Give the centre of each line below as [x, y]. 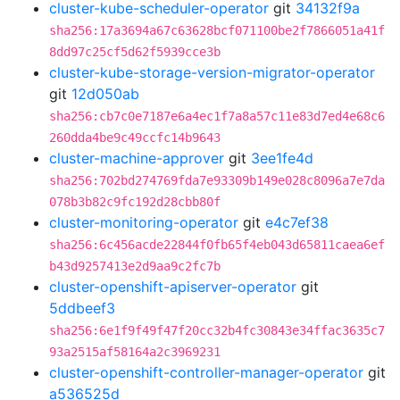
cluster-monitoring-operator [144, 222]
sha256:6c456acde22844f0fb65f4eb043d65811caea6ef [217, 245]
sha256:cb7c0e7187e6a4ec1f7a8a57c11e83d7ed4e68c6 [217, 116]
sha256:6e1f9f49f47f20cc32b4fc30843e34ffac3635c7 [217, 330]
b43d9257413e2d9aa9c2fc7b [135, 266]
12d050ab [105, 94]
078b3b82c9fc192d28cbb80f [135, 202]
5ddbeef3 [82, 308]
